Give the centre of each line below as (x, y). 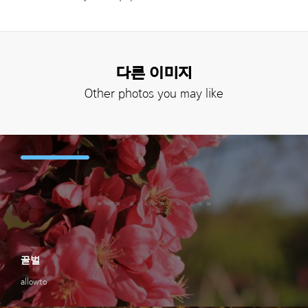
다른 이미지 (154, 73)
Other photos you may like (154, 93)
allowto (34, 281)
